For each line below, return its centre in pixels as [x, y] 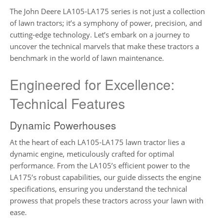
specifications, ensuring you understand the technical [99, 189]
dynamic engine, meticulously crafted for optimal [92, 154]
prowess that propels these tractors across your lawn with [107, 201]
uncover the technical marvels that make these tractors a [104, 46]
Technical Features [67, 103]
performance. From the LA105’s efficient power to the [100, 166]
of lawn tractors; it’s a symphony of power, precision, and [106, 23]
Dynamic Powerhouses [63, 125]
